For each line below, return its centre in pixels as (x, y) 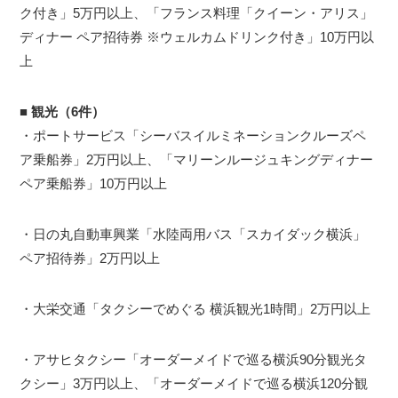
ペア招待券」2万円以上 (90, 259)
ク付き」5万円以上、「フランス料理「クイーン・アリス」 (197, 13)
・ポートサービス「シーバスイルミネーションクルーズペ (193, 136)
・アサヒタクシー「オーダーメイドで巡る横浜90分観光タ (194, 360)
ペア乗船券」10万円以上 (94, 184)
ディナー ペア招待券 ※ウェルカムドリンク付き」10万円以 (197, 37)
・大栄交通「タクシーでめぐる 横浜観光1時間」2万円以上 (195, 309)
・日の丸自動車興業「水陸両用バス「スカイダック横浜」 (193, 235)
